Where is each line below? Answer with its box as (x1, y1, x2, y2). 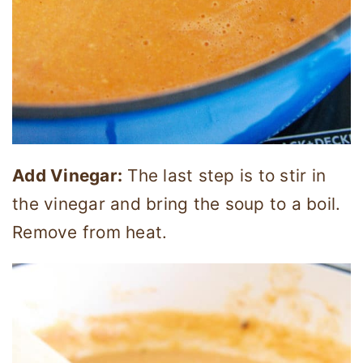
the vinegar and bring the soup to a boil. (12, 194, 341, 215)
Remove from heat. (12, 222, 168, 243)
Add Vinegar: (12, 165, 122, 186)
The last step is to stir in (122, 165, 326, 186)
